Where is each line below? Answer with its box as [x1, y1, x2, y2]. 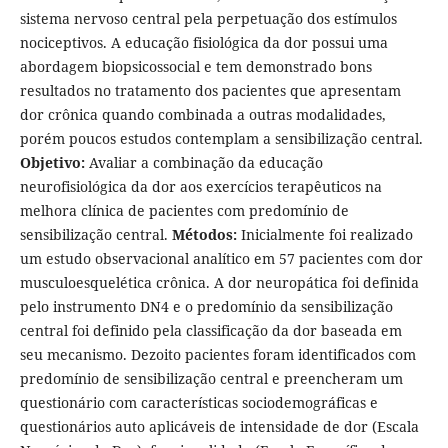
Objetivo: [19, 153, 85, 173]
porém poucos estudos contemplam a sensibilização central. [19, 129, 423, 149]
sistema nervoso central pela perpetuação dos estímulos [19, 9, 397, 29]
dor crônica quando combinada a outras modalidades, [19, 105, 386, 125]
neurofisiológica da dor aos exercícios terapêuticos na [19, 177, 382, 197]
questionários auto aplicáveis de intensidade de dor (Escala [19, 417, 419, 437]
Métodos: [171, 225, 241, 245]
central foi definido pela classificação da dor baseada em [19, 321, 402, 341]
